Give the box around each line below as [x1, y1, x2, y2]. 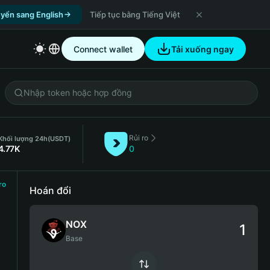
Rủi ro [128, 133, 148, 142]
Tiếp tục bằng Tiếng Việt [90, 9, 180, 19]
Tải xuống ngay [171, 43, 234, 54]
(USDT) [47, 134, 71, 143]
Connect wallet [74, 43, 133, 54]
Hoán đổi [30, 184, 71, 196]
